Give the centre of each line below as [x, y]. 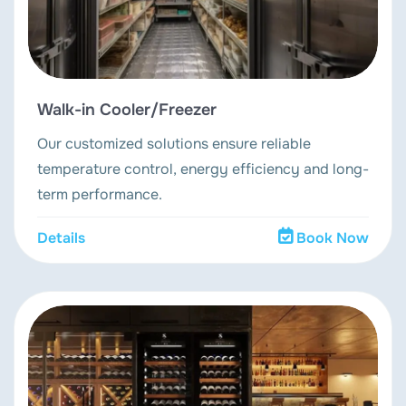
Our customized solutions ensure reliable [174, 144]
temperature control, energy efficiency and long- [203, 169]
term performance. [100, 195]
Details [61, 238]
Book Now [333, 238]
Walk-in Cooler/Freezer [127, 110]
